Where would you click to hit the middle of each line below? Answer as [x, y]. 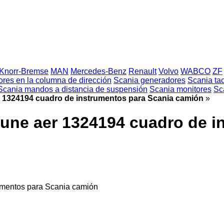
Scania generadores [149, 80]
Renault [142, 71]
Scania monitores [180, 89]
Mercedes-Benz [98, 71]
